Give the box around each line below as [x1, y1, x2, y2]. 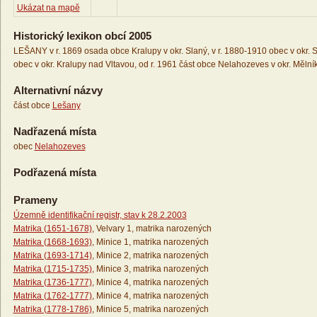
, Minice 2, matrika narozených [91, 250, 209, 261]
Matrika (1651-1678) [13, 224, 92, 234]
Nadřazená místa [13, 125, 96, 138]
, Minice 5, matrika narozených [91, 304, 209, 315]
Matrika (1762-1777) [13, 291, 92, 301]
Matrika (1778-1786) [13, 304, 92, 315]
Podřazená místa [13, 166, 96, 179]
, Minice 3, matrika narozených [91, 264, 209, 275]
